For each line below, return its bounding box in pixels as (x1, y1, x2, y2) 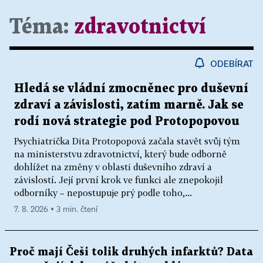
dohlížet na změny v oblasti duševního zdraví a (14, 161, 212, 172)
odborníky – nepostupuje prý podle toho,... (14, 187, 192, 198)
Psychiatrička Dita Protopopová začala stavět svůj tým (14, 136, 240, 146)
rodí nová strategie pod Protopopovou (14, 116, 240, 127)
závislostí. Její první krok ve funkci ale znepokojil (14, 174, 223, 185)
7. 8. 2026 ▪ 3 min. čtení (14, 205, 97, 214)
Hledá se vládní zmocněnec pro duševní (14, 83, 248, 95)
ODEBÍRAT (210, 58, 254, 69)
